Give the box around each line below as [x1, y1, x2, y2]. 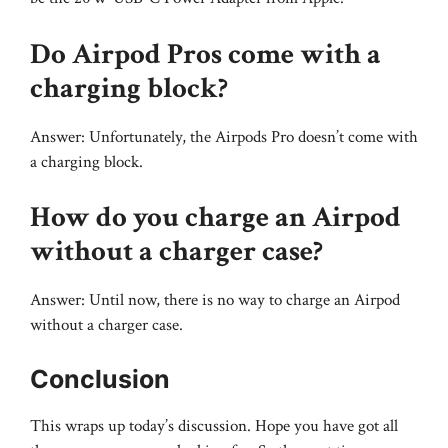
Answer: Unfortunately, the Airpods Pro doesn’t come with [30, 125, 418, 148]
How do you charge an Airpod [30, 198, 401, 237]
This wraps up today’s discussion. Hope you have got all [30, 414, 398, 437]
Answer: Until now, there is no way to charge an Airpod [30, 289, 400, 312]
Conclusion [30, 363, 170, 394]
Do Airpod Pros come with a [30, 34, 381, 73]
